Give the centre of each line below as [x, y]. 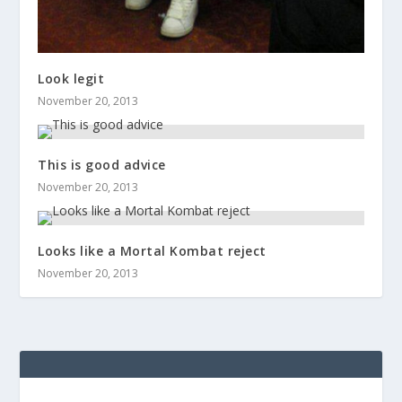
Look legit [71, 79]
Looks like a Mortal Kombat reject [152, 251]
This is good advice [102, 165]
